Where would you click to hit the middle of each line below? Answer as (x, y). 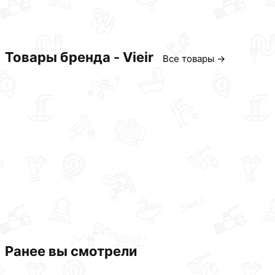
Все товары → (194, 59)
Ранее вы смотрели (71, 251)
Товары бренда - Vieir (79, 57)
